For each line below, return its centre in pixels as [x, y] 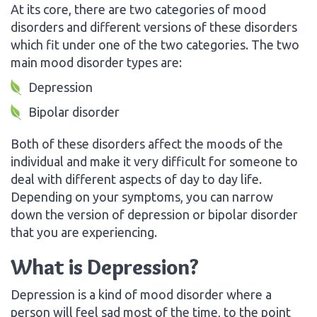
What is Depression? [105, 267]
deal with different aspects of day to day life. [136, 179]
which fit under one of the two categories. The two [155, 44]
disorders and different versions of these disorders [154, 27]
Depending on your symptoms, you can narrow [142, 196]
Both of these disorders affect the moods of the [147, 143]
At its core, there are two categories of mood [138, 9]
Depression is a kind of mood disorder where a [141, 294]
